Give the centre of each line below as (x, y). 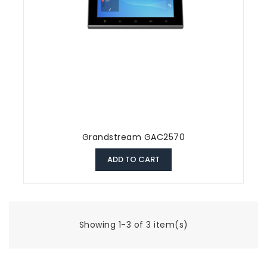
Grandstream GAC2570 (133, 137)
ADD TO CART (133, 160)
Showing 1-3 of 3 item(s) (133, 225)
